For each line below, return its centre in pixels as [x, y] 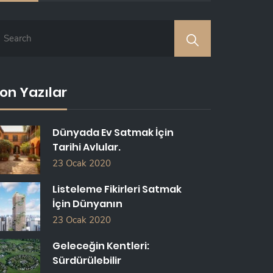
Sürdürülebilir [87, 261]
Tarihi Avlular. [87, 147]
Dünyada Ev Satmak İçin [113, 133]
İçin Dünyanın [87, 204]
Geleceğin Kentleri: [101, 246]
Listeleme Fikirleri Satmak [117, 189]
